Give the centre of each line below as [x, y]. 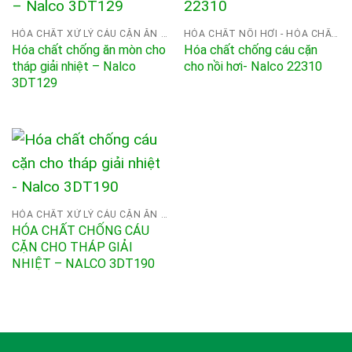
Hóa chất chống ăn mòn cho [88, 49]
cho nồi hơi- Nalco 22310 [253, 66]
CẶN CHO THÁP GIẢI [72, 247]
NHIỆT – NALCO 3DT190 [83, 263]
